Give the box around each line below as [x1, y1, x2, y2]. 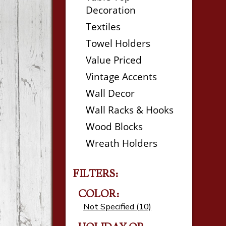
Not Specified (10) [83, 201, 151, 212]
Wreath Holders [86, 136, 157, 150]
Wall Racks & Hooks [86, 103, 174, 117]
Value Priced [86, 53, 142, 67]
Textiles [86, 20, 121, 33]
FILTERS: [73, 167, 118, 181]
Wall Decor [86, 86, 135, 100]
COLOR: [78, 188, 119, 201]
